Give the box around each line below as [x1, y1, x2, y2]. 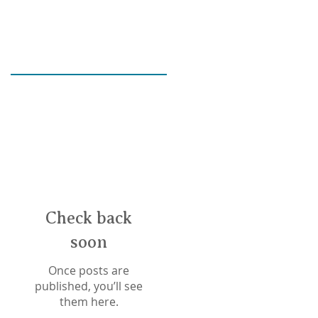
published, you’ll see [35, 278, 143, 294]
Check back [45, 209, 132, 227]
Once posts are [48, 263, 129, 278]
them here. [59, 294, 119, 309]
